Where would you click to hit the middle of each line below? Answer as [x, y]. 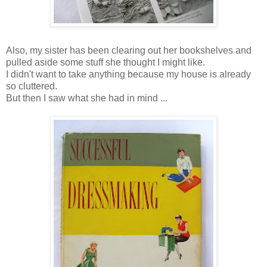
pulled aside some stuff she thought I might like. [105, 62]
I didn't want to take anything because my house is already [128, 74]
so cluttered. [32, 86]
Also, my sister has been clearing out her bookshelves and [129, 50]
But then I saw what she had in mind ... [87, 98]
